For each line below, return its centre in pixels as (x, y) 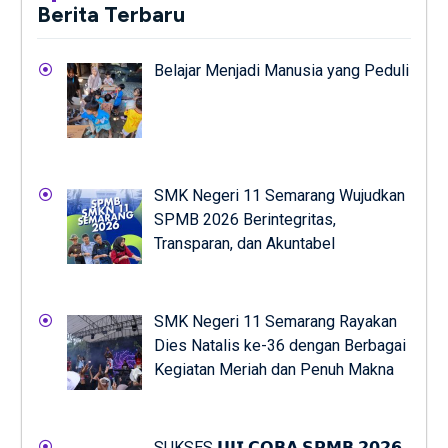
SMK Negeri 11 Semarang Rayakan (275, 322)
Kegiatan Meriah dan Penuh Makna (273, 370)
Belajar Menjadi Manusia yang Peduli (281, 70)
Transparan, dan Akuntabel (244, 244)
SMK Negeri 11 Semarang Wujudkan (279, 196)
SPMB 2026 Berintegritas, (244, 220)
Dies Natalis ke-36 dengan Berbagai (279, 346)
